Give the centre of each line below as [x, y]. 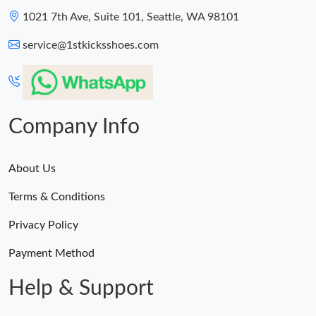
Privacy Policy [43, 225]
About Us [32, 168]
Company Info [74, 127]
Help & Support [81, 288]
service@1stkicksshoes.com [91, 45]
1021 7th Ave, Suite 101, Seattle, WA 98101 [131, 17]
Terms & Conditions [57, 196]
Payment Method [51, 253]
